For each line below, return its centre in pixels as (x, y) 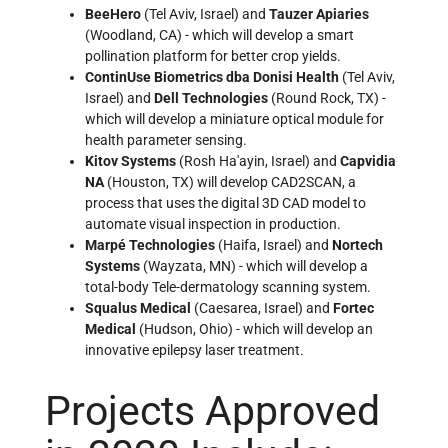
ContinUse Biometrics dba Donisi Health (212, 77)
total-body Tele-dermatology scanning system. (228, 287)
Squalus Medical (138, 308)
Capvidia (368, 161)
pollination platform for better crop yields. (213, 56)
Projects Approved (212, 410)
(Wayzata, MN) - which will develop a (254, 266)
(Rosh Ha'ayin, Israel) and (258, 161)
